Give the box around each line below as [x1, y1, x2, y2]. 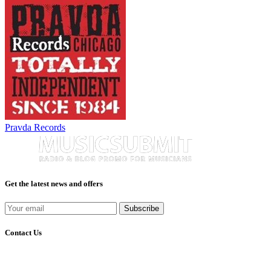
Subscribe [124, 203, 159, 213]
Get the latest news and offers [5, 178, 103, 188]
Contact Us [5, 228, 42, 238]
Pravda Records [5, 122, 65, 132]
